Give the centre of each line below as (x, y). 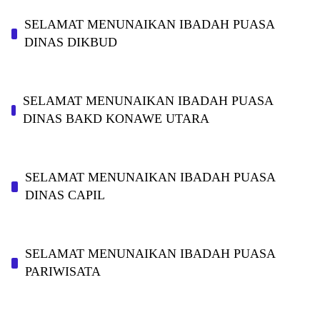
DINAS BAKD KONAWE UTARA (116, 119)
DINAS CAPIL (65, 195)
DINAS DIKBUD (71, 42)
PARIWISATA (62, 272)
